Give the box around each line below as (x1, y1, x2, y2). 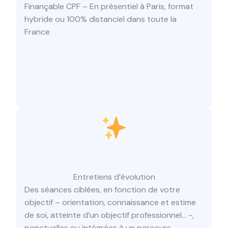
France (24, 26, 50, 37)
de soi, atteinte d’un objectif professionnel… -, (24, 210, 194, 221)
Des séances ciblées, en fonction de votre (24, 184, 180, 195)
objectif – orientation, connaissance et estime (24, 197, 196, 208)
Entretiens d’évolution (73, 172, 155, 183)
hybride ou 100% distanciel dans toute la (24, 13, 177, 24)
